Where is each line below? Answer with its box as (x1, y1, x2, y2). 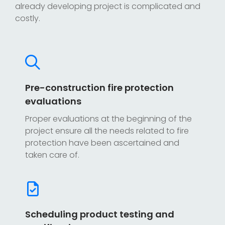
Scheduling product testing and (25, 207, 174, 220)
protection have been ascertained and (25, 137, 179, 149)
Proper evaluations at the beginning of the (25, 113, 192, 125)
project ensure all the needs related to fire (25, 125, 189, 137)
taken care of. (25, 149, 79, 161)
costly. (15, 12, 40, 24)
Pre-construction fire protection (25, 81, 174, 94)
